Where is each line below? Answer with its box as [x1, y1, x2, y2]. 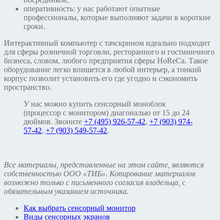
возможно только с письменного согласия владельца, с [4, 178, 186, 187]
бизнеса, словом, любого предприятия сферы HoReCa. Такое [4, 56, 208, 65]
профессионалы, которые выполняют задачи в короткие [24, 13, 211, 22]
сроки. [24, 22, 45, 31]
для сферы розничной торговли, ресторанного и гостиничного [4, 48, 215, 56]
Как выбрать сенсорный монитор [24, 204, 136, 213]
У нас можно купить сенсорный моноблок [24, 100, 166, 109]
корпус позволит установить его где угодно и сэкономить [4, 74, 197, 83]
